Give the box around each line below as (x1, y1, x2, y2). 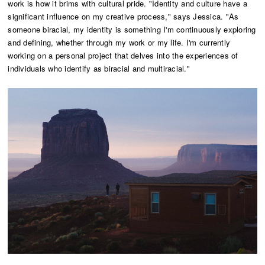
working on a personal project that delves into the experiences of (8, 49, 238, 61)
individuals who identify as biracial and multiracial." (8, 62, 193, 74)
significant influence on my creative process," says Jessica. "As (8, 10, 239, 22)
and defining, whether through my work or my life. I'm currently (8, 36, 231, 48)
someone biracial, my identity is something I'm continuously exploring (8, 23, 256, 35)
